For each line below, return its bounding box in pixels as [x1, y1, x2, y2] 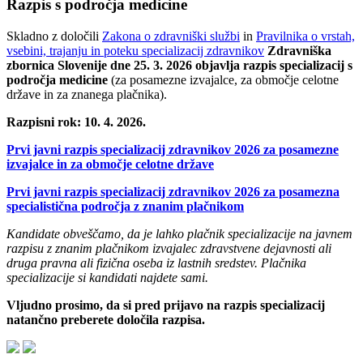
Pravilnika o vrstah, [256, 28, 355, 43]
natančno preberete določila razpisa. [6, 312, 205, 327]
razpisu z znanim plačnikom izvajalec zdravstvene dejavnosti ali [6, 241, 331, 255]
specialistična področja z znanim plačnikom [6, 199, 244, 213]
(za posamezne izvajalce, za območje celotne [111, 72, 339, 87]
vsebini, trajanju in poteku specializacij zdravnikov [6, 43, 264, 58]
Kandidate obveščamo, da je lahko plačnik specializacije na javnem [6, 226, 352, 241]
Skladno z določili [6, 28, 102, 43]
